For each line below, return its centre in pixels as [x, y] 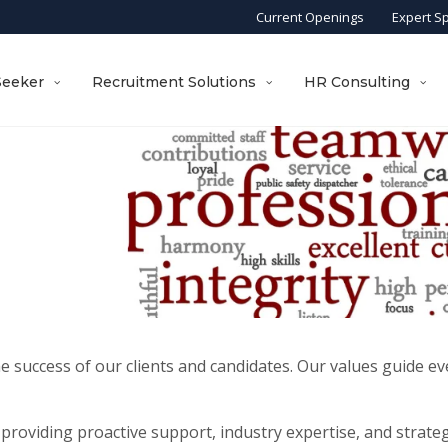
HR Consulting [357, 82]
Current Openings [309, 17]
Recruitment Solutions [174, 82]
